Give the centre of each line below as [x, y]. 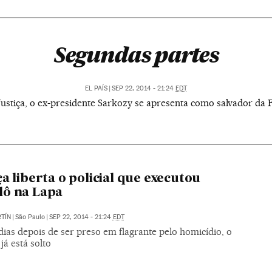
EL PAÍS [96, 88]
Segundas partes [136, 55]
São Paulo [30, 217]
